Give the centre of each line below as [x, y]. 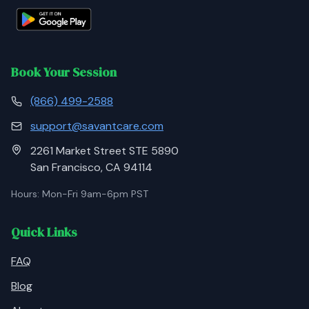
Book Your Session [64, 72]
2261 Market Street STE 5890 [104, 151]
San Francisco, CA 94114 [91, 167]
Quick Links [44, 232]
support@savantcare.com [97, 126]
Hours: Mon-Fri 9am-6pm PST [80, 194]
